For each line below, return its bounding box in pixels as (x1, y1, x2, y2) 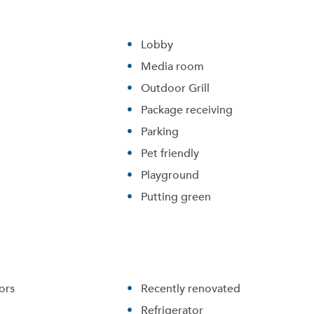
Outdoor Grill (141, 78, 210, 97)
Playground (141, 165, 200, 184)
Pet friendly (141, 144, 200, 162)
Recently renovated (141, 279, 241, 297)
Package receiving (141, 100, 233, 118)
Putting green (141, 187, 212, 205)
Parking (141, 122, 179, 140)
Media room (141, 57, 205, 75)
